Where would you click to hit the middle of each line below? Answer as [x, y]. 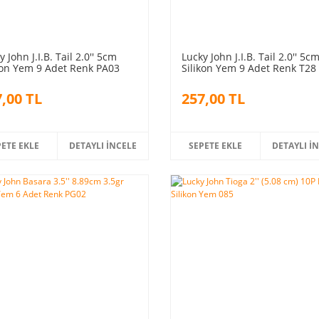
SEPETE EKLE [216, 145]
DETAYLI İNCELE [103, 145]
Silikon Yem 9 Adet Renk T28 [249, 68]
